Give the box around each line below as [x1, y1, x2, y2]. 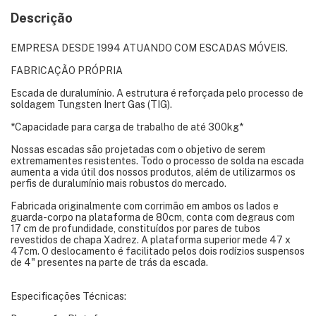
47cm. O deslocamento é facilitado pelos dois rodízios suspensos [11, 245, 305, 257]
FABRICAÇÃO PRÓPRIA [11, 64, 123, 76]
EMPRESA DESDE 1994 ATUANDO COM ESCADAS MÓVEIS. [11, 42, 288, 54]
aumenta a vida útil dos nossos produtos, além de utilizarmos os [11, 166, 296, 178]
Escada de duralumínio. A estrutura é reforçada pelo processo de [11, 87, 303, 99]
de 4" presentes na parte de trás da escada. [11, 256, 208, 268]
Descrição [11, 10, 73, 25]
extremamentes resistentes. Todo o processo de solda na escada [11, 154, 304, 166]
